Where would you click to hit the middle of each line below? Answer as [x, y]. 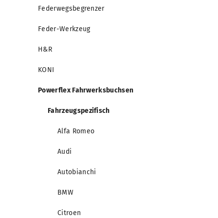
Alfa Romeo [76, 131]
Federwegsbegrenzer [71, 9]
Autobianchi [77, 172]
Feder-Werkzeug [64, 29]
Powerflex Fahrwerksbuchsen [86, 91]
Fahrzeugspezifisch [79, 111]
